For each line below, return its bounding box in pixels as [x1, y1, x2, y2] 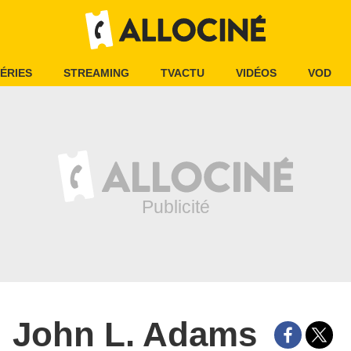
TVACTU [161, 67, 204, 79]
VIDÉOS [236, 67, 277, 79]
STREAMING [63, 67, 129, 79]
